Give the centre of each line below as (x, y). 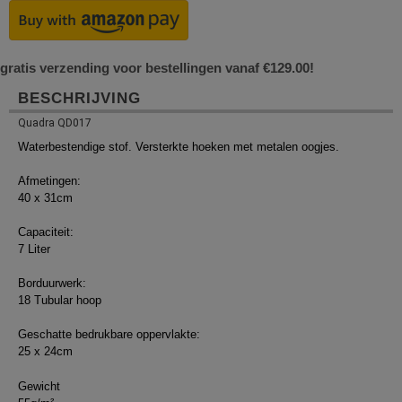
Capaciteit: (46, 232)
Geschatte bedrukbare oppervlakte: (109, 335)
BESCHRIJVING (79, 98)
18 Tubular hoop (60, 301)
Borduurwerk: (52, 284)
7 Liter (34, 249)
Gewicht (39, 387)
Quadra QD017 (55, 123)
